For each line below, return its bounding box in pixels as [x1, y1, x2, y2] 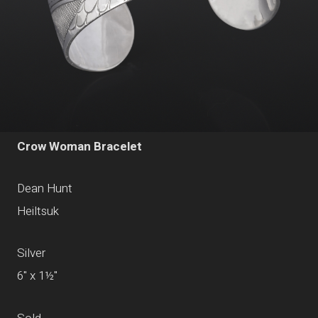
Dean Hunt [17, 180, 72, 198]
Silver [17, 244, 45, 263]
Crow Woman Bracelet [17, 137, 142, 155]
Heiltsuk [17, 202, 59, 221]
